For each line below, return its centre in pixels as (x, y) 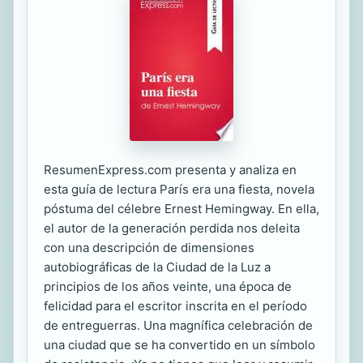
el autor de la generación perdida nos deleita (172, 228)
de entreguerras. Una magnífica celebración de (178, 325)
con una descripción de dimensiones (149, 248)
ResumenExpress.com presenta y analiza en (170, 170)
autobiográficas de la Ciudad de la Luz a (157, 267)
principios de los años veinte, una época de (168, 286)
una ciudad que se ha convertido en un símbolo (179, 345)
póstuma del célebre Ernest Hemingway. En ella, (181, 209)
